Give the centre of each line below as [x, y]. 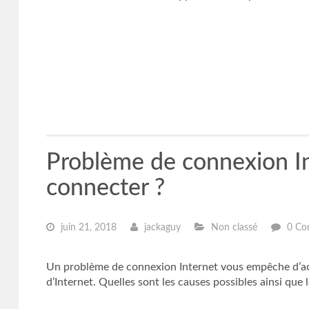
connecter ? [105, 188]
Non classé [232, 228]
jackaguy [161, 228]
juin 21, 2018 [87, 228]
